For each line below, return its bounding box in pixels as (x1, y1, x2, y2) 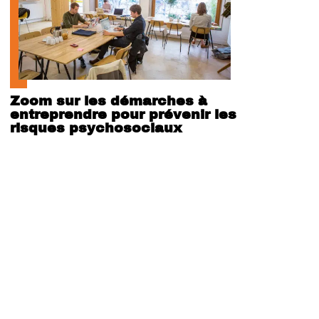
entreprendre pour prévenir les (10, 106, 236, 122)
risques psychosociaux (10, 120, 182, 135)
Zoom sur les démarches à (10, 93, 207, 108)
